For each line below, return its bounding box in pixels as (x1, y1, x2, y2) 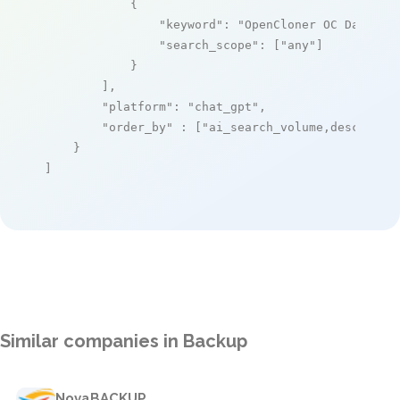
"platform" (102, 99, 173, 113)
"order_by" (102, 120, 173, 134)
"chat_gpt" (187, 99, 259, 113)
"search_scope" (159, 37, 259, 52)
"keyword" (159, 17, 223, 31)
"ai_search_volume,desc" (202, 120, 366, 134)
